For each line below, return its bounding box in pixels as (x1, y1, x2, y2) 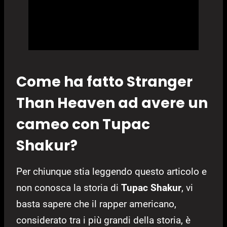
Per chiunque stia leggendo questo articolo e (16, 166, 207, 178)
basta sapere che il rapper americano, (16, 198, 176, 210)
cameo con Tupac (16, 115, 150, 135)
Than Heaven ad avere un (16, 93, 208, 113)
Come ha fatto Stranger (16, 72, 193, 92)
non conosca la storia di (16, 182, 121, 194)
